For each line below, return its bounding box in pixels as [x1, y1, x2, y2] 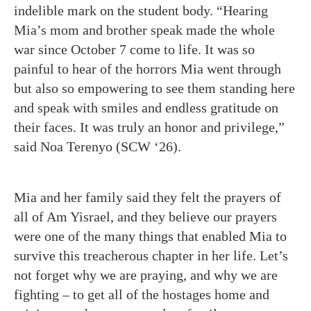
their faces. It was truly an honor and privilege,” [14, 119, 285, 135]
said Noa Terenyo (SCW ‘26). [14, 139, 185, 154]
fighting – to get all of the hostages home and [14, 287, 269, 302]
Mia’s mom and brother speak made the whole [14, 22, 275, 37]
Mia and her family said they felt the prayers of [14, 190, 281, 205]
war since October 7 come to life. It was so [14, 42, 255, 57]
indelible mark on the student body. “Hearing [14, 3, 268, 18]
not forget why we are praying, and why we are [14, 267, 278, 283]
